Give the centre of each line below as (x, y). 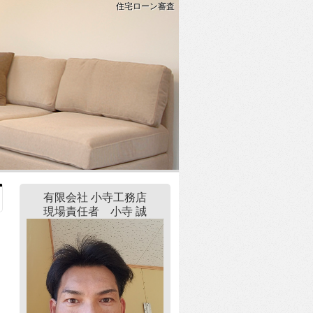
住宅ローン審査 (145, 6)
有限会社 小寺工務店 (95, 197)
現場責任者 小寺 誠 (95, 211)
